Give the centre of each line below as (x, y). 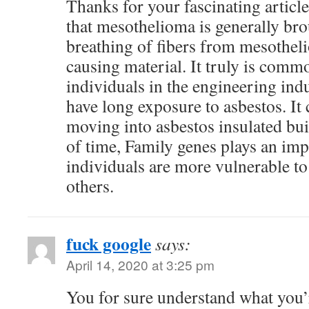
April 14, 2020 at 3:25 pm (140, 265)
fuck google (109, 243)
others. (90, 186)
